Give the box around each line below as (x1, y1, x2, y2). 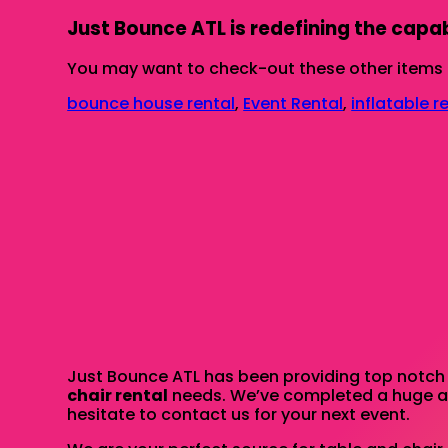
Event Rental (243, 92, 344, 116)
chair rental (67, 384, 169, 408)
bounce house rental (67, 92, 236, 116)
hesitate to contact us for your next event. (67, 403, 411, 427)
